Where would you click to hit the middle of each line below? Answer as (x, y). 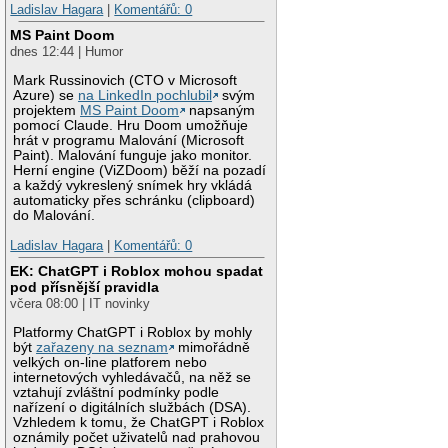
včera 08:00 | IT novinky (80, 304)
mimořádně (212, 348)
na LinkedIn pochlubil (145, 96)
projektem (47, 111)
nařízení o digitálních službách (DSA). (132, 408)
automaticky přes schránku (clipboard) (134, 201)
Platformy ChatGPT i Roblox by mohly (133, 333)
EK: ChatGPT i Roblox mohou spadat (137, 271)
